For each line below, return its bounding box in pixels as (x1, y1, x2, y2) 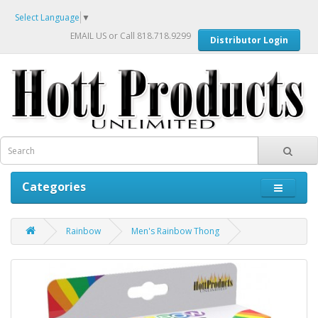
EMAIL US (70, 29, 106, 42)
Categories (22, 179, 86, 195)
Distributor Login (210, 33, 288, 46)
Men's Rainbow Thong (131, 225, 219, 238)
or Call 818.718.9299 (106, 29, 191, 42)
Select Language (15, 11, 79, 23)
